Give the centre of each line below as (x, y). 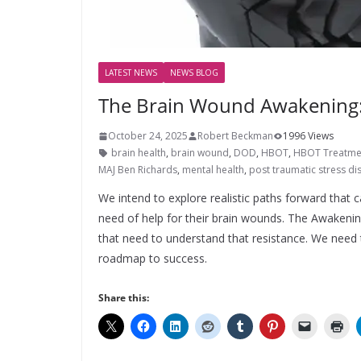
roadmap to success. (153, 258)
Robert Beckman (235, 136)
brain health (139, 153)
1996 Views (308, 136)
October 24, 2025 (148, 136)
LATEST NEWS (131, 73)
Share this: (124, 298)
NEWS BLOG (194, 73)
